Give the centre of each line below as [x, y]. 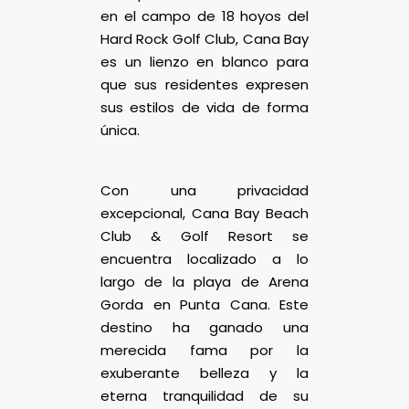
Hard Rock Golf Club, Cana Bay [204, 38]
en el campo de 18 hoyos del [204, 16]
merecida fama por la [204, 350]
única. [120, 130]
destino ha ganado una [204, 327]
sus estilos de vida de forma [204, 107]
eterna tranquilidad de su [204, 395]
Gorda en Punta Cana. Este [204, 304]
